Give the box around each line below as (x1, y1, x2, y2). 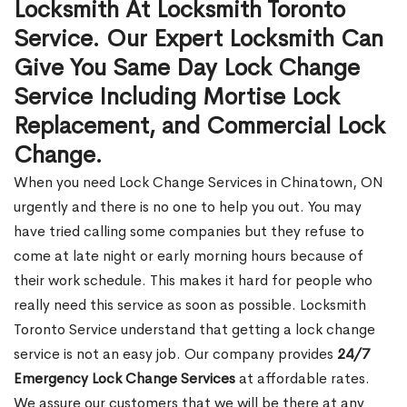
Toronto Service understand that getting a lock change (14, 320, 375, 339)
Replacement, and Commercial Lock (14, 111, 385, 141)
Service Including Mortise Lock (14, 82, 340, 112)
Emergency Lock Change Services (14, 369, 235, 388)
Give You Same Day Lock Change (14, 53, 360, 83)
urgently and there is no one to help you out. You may (14, 197, 362, 216)
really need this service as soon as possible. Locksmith (14, 295, 366, 314)
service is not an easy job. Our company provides (14, 344, 337, 363)
